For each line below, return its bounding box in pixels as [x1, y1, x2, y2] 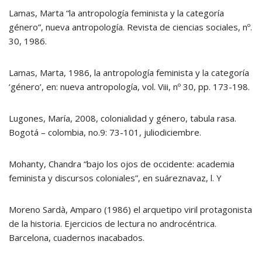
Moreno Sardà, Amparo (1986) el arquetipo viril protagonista [9, 204, 252, 215]
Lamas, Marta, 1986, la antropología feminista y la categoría [9, 67, 249, 78]
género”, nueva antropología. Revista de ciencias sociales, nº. [9, 21, 252, 33]
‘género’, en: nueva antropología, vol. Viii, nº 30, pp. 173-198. [9, 81, 250, 92]
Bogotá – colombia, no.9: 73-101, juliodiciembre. [9, 126, 201, 138]
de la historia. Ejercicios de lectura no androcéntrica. [9, 218, 216, 229]
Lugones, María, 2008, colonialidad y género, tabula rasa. [9, 112, 236, 124]
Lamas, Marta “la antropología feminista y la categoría [9, 7, 224, 19]
